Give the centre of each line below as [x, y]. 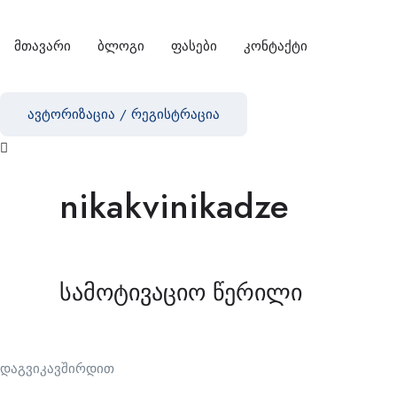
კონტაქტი [276, 46]
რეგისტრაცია [175, 114]
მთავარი [43, 46]
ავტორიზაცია [71, 114]
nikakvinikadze [174, 206]
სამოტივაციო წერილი [181, 292]
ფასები [194, 46]
